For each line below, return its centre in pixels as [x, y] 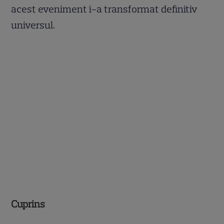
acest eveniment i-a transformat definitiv [104, 9]
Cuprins [28, 204]
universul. [33, 25]
